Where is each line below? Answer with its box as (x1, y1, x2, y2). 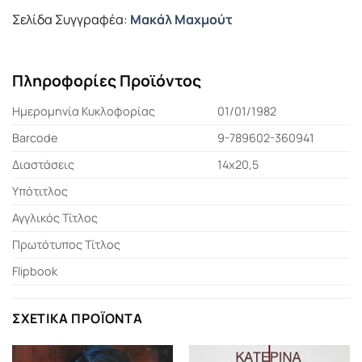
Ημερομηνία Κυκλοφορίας (12, 103, 155, 119)
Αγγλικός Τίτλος (12, 209, 98, 225)
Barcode (12, 129, 57, 145)
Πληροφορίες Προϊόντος (12, 70, 201, 91)
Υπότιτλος (12, 183, 68, 199)
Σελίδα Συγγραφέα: (12, 11, 130, 29)
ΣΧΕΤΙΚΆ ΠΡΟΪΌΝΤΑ (12, 309, 143, 327)
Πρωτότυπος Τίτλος (12, 236, 120, 252)
